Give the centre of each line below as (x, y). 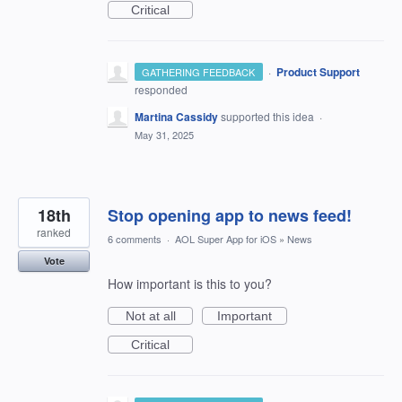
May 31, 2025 (164, 135)
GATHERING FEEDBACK (199, 72)
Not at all (150, 316)
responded (161, 89)
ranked (54, 232)
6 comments (135, 239)
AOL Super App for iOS (226, 239)
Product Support (318, 72)
